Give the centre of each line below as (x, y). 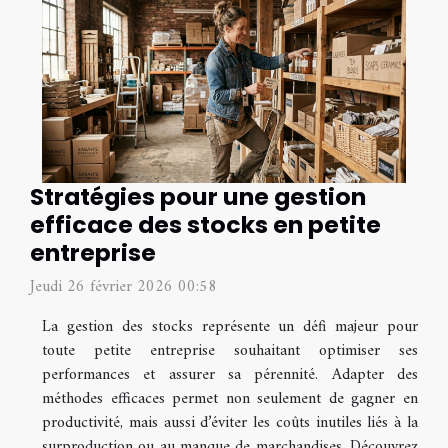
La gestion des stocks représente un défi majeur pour (230, 326)
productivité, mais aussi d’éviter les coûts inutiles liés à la (230, 422)
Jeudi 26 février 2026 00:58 (123, 286)
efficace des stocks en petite (205, 224)
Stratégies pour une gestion (198, 196)
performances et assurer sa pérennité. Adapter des (230, 374)
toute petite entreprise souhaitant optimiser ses (230, 350)
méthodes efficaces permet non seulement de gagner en (230, 398)
